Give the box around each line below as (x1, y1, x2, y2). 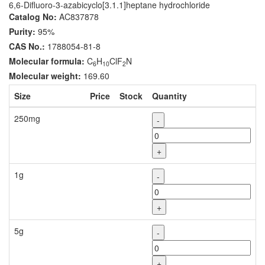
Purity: (9, 25, 35, 38)
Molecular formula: (9, 55, 85, 67)
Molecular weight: (9, 70, 81, 82)
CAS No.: (9, 40, 45, 53)
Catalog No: (9, 11, 57, 23)
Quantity (152, 90, 187, 102)
